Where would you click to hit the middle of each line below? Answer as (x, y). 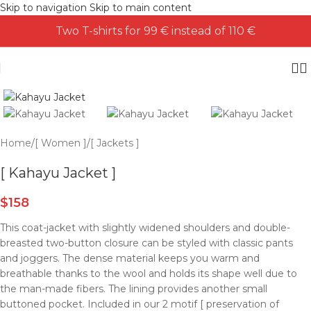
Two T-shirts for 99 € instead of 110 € (155, 31)
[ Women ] (61, 143)
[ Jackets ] (115, 143)
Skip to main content (141, 8)
